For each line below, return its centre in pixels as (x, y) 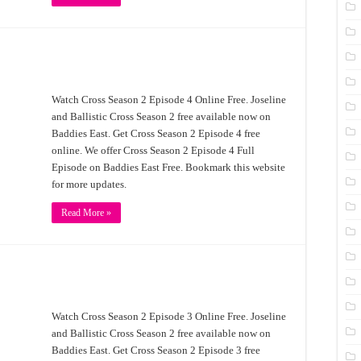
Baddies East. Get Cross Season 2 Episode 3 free (156, 350)
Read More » (86, 213)
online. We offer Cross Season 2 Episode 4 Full (153, 150)
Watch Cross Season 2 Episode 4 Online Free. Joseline (169, 100)
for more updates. (89, 184)
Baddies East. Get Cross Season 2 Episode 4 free (156, 133)
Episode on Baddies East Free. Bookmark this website (168, 167)
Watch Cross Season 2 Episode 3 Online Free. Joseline (169, 316)
